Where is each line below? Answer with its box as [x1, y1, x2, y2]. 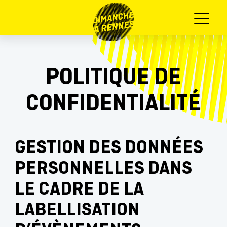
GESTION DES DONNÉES [14, 137, 203, 160]
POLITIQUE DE [46, 63, 181, 93]
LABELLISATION [14, 199, 140, 222]
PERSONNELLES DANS [14, 158, 192, 180]
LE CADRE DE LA [14, 178, 143, 201]
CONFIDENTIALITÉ [26, 90, 201, 119]
